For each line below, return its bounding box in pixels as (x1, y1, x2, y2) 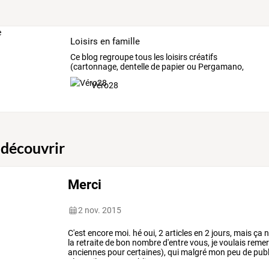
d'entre (161, 238, 189, 248)
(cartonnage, (70, 62, 118, 72)
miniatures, (70, 71, 112, 82)
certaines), (125, 247, 166, 258)
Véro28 (91, 80, 118, 91)
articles (163, 228, 193, 238)
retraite (74, 238, 104, 248)
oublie (126, 257, 151, 267)
